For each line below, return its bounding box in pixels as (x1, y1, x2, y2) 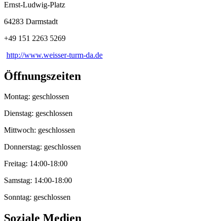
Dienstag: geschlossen (4, 109, 73, 118)
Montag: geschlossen (4, 92, 69, 101)
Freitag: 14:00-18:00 (4, 159, 68, 168)
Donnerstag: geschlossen (4, 143, 81, 151)
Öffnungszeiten (4, 69, 81, 82)
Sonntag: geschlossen (4, 193, 71, 202)
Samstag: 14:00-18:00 (4, 176, 72, 185)
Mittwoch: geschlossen (4, 126, 75, 135)
